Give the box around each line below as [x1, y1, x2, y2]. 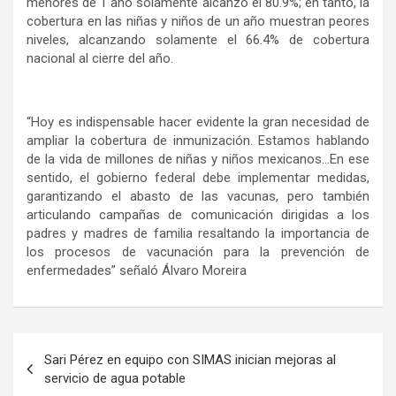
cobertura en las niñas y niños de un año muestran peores [27, 13, 369, 30]
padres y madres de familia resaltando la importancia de [27, 225, 369, 242]
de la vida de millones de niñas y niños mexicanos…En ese [27, 151, 369, 168]
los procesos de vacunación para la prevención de [27, 244, 369, 261]
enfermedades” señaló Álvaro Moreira [27, 263, 247, 279]
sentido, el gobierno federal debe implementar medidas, [27, 170, 369, 187]
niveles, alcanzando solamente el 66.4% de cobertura [27, 32, 369, 49]
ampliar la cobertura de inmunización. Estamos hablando [27, 133, 369, 149]
